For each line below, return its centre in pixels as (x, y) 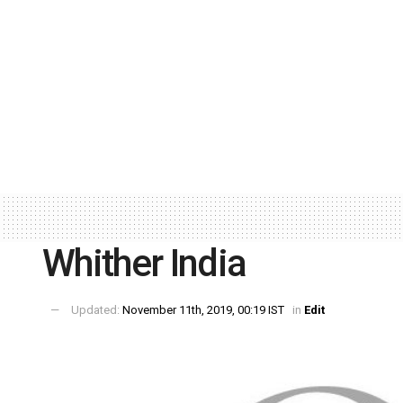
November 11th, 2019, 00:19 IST (203, 310)
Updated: (97, 310)
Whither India (144, 263)
